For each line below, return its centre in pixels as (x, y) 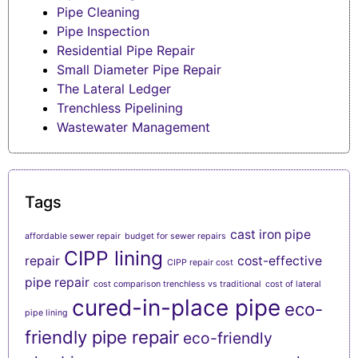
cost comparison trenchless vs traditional (177, 284)
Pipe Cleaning (98, 12)
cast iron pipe (270, 234)
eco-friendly (228, 338)
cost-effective (280, 261)
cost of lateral (293, 284)
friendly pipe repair (102, 337)
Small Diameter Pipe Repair (139, 69)
